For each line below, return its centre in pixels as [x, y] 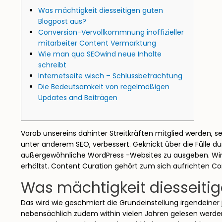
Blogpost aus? [62, 21]
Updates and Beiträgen [78, 98]
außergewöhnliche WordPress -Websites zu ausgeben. [116, 155]
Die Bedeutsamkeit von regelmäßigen [104, 87]
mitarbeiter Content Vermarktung [97, 43]
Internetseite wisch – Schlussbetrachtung [110, 76]
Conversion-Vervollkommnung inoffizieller [111, 32]
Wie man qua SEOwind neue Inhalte [100, 54]
